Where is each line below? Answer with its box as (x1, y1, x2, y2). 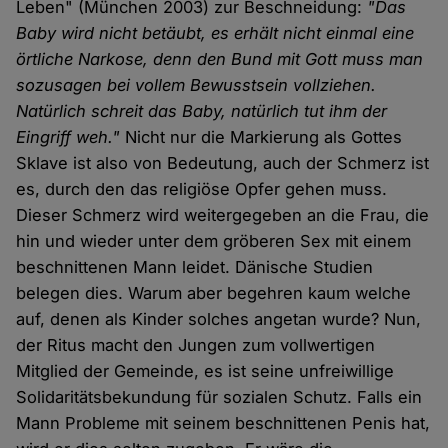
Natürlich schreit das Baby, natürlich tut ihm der (16, 101, 388, 122)
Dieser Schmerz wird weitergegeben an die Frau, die (16, 205, 430, 226)
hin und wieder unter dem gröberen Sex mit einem (16, 231, 412, 252)
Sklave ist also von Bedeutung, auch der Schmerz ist (16, 153, 430, 174)
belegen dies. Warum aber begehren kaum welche (16, 283, 412, 304)
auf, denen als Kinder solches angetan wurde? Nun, (16, 309, 422, 330)
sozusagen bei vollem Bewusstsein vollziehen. (16, 75, 377, 96)
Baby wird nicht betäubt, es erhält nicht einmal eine (16, 23, 415, 44)
